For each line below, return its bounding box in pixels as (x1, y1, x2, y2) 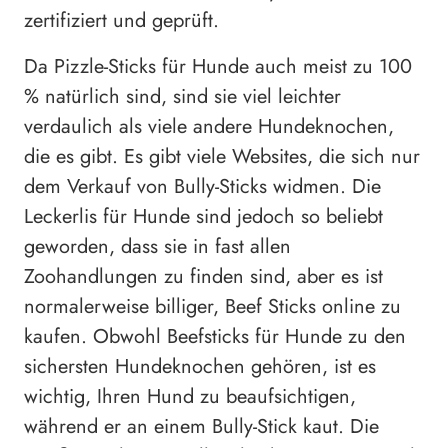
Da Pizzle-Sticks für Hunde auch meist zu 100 (24, 51, 412, 81)
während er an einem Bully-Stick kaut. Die (24, 411, 379, 441)
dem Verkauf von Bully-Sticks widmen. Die (24, 171, 381, 201)
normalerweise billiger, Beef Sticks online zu (24, 291, 401, 321)
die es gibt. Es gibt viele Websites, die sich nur (24, 141, 420, 171)
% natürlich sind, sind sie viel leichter (24, 81, 341, 111)
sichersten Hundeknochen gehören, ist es (24, 351, 376, 381)
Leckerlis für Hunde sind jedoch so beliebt (24, 201, 383, 231)
